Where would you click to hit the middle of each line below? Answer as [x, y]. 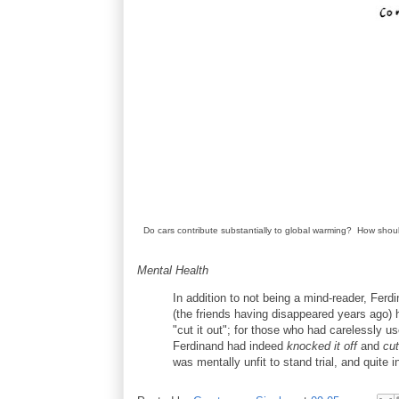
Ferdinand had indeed [230, 346]
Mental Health [173, 270]
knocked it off [322, 346]
